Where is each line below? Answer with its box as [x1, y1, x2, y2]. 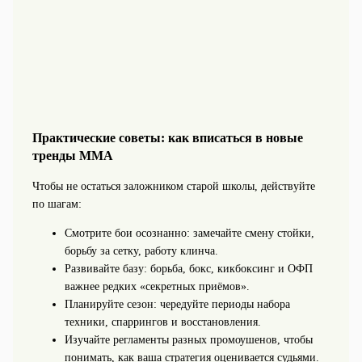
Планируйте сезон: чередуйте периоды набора [64, 298, 290, 311]
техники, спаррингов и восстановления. [64, 316, 261, 329]
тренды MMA [32, 147, 113, 163]
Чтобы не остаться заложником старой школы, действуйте [32, 180, 315, 193]
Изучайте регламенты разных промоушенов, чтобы [64, 334, 313, 347]
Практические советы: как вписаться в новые [32, 129, 303, 145]
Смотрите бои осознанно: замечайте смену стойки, [64, 227, 314, 240]
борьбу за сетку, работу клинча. [64, 245, 218, 258]
